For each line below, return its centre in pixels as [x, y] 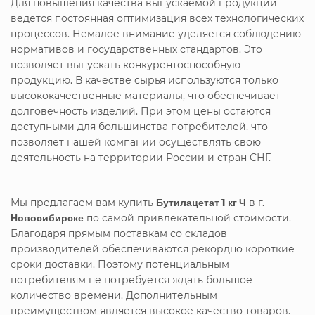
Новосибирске [47, 217]
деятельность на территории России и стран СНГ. [141, 157]
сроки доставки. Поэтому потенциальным [120, 264]
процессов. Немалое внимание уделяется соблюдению [156, 33]
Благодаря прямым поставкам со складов [119, 233]
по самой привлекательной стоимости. [187, 218]
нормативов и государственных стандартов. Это [136, 49]
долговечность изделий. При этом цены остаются [141, 111]
